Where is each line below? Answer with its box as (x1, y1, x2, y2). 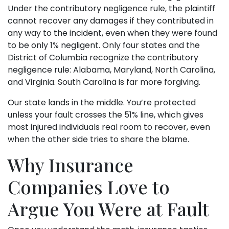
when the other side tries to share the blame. (8, 133, 189, 145)
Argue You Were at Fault (8, 196, 209, 221)
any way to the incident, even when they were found (8, 27, 217, 39)
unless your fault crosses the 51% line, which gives (8, 108, 203, 121)
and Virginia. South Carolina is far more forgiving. (8, 76, 200, 88)
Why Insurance (8, 152, 133, 177)
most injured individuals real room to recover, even (8, 121, 210, 133)
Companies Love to (8, 174, 170, 199)
